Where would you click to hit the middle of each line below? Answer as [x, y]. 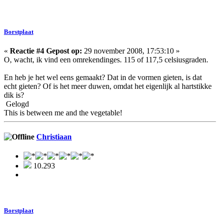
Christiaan [54, 137]
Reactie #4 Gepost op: [46, 51]
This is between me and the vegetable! [63, 112]
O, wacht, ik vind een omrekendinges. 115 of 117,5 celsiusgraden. [106, 59]
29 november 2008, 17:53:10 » [131, 51]
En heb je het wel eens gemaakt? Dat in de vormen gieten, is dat [103, 77]
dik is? [14, 95]
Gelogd [16, 104]
